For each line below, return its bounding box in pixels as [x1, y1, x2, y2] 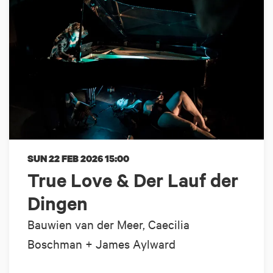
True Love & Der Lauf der [27, 168, 238, 193]
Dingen [27, 191, 88, 216]
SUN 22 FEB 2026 [27, 152, 105, 166]
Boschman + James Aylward [27, 236, 175, 252]
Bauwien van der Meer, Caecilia [27, 216, 190, 232]
